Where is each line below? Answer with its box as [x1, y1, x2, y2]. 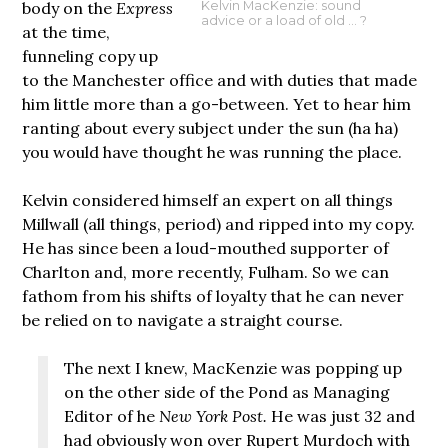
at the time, [22, 21, 111, 42]
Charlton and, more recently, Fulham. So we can [22, 261, 390, 282]
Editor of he [64, 405, 160, 426]
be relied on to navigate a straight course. [22, 309, 344, 330]
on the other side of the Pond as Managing [64, 381, 391, 402]
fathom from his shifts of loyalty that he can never [22, 285, 405, 306]
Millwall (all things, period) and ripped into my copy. [22, 213, 416, 234]
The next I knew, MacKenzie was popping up [64, 357, 403, 378]
